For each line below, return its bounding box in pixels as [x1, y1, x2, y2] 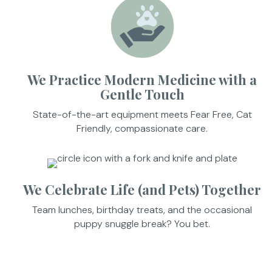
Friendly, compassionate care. [76, 121, 208, 135]
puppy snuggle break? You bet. [74, 217, 210, 230]
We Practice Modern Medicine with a [27, 70, 257, 89]
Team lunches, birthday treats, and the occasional [32, 203, 252, 216]
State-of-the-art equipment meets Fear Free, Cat [32, 107, 252, 121]
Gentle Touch [100, 84, 185, 103]
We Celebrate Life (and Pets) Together [23, 180, 261, 199]
